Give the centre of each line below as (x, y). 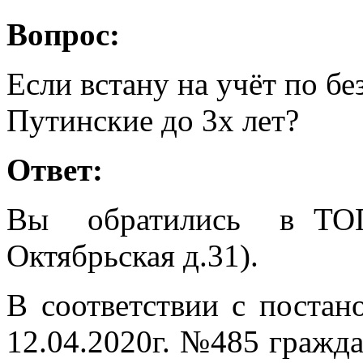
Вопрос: (63, 34)
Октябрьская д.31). (132, 255)
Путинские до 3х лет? (153, 120)
